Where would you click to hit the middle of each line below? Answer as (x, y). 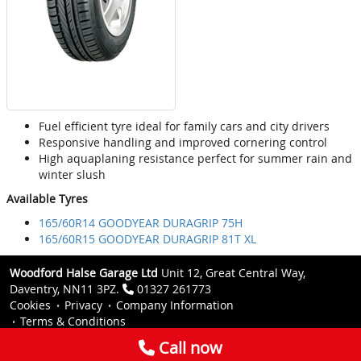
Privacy (83, 305)
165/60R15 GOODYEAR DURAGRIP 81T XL (147, 239)
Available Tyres (47, 199)
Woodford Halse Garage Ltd (84, 273)
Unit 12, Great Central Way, (232, 273)
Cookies (30, 305)
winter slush (72, 175)
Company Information (175, 305)
